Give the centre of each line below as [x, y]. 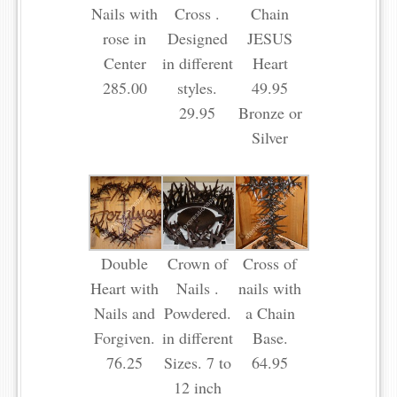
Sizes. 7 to [197, 363]
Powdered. [197, 313]
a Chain [270, 313]
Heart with [125, 288]
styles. [198, 88]
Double [125, 264]
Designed [197, 39]
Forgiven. [125, 338]
